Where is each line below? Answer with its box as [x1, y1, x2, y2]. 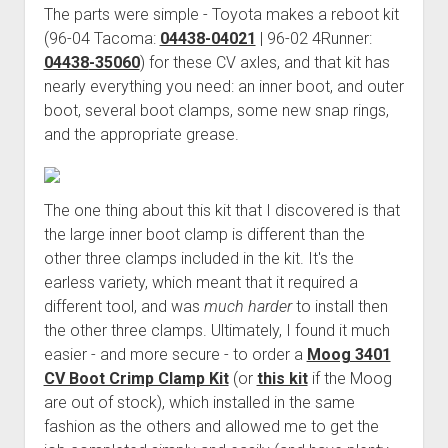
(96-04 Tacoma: [43, 28, 160, 48]
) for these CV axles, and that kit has [139, 52, 390, 72]
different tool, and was [43, 296, 204, 316]
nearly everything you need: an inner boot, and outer [43, 76, 404, 96]
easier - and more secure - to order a [43, 344, 307, 364]
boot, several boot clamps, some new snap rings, [43, 100, 389, 120]
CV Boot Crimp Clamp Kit [43, 368, 229, 388]
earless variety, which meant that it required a [43, 272, 358, 292]
